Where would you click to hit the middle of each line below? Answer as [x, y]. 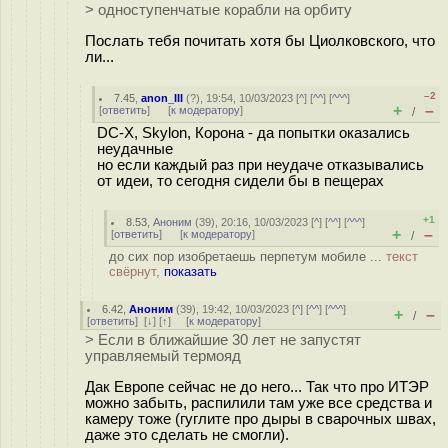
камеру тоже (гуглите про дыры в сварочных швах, [260, 418]
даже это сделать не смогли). [187, 434]
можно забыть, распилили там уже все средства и [258, 402]
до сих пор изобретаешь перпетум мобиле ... [247, 256]
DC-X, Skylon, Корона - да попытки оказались [253, 133]
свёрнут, [136, 271]
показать [190, 271]
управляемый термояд [163, 356]
